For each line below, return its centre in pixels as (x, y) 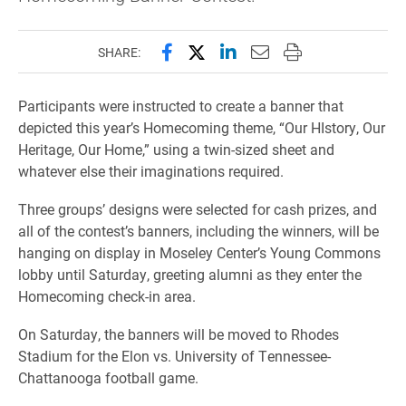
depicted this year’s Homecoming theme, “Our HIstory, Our (202, 127)
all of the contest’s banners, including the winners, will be (198, 231)
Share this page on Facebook (276, 51)
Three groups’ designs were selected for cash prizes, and (198, 209)
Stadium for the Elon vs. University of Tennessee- (174, 356)
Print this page (341, 51)
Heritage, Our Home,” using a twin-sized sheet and (176, 149)
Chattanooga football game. (108, 377)
